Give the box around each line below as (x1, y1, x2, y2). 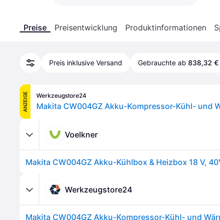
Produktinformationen (125, 23, 206, 32)
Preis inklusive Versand (49, 58, 122, 67)
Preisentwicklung (55, 23, 117, 32)
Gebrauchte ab (138, 58, 186, 67)
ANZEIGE (22, 91, 28, 112)
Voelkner (65, 129, 98, 139)
